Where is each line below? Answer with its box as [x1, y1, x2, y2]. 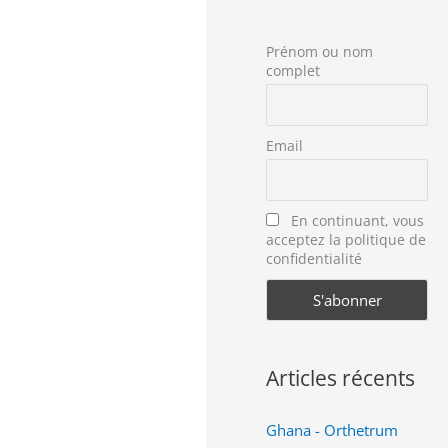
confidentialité [266, 249, 363, 268]
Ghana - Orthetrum [266, 419, 399, 440]
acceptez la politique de [266, 230, 427, 249]
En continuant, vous [286, 211, 424, 230]
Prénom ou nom [266, 42, 374, 61]
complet [266, 61, 321, 80]
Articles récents [266, 363, 416, 392]
